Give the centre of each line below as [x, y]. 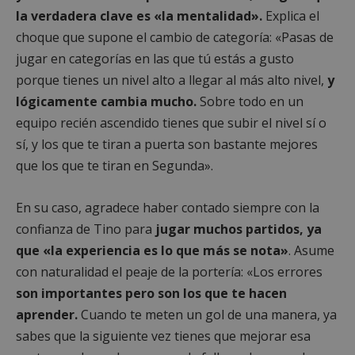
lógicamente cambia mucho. [106, 101]
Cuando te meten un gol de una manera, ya [207, 314]
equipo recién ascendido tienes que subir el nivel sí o [171, 122]
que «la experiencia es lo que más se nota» [152, 250]
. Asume [311, 250]
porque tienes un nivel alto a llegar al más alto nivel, [172, 80]
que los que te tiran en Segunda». [115, 165]
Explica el [291, 15]
